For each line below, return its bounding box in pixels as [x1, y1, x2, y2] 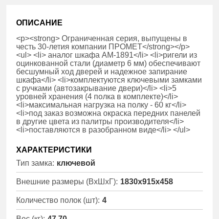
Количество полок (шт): [16, 196, 100, 204]
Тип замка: [16, 158, 55, 167]
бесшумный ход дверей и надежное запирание [16, 67, 188, 76]
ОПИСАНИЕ [16, 18, 63, 27]
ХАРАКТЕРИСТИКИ [16, 145, 92, 154]
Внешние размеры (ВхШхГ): [16, 177, 118, 186]
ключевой [57, 158, 96, 167]
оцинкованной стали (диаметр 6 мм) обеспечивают [16, 59, 201, 68]
